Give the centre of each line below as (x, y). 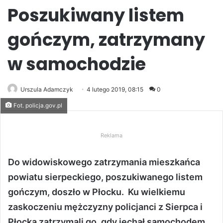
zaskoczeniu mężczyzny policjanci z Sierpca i (105, 207)
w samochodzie (77, 64)
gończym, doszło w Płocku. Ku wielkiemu (97, 192)
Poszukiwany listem (96, 15)
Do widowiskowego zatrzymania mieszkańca (104, 162)
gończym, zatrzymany (106, 40)
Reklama (111, 136)
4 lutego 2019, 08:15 (115, 90)
